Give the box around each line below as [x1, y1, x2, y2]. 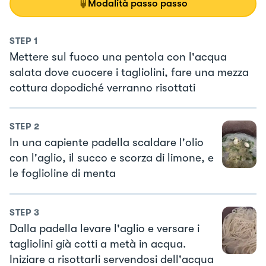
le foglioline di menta [9, 167, 116, 180]
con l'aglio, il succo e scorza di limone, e [9, 151, 214, 165]
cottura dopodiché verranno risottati [9, 81, 195, 94]
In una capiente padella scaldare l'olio [9, 136, 204, 150]
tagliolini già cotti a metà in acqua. [9, 237, 186, 251]
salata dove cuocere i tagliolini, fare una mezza [9, 65, 249, 79]
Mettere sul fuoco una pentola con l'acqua [9, 50, 227, 64]
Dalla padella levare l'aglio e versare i [9, 221, 199, 235]
